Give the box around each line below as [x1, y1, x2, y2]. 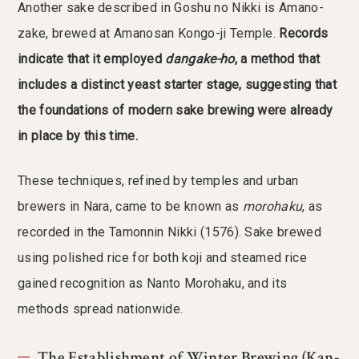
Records [279, 26, 329, 42]
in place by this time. [18, 128, 139, 144]
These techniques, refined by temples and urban [18, 173, 299, 189]
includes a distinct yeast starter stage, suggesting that [18, 77, 337, 93]
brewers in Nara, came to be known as [18, 199, 243, 215]
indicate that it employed [18, 51, 166, 67]
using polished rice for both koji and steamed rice [18, 250, 308, 266]
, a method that [234, 51, 321, 67]
